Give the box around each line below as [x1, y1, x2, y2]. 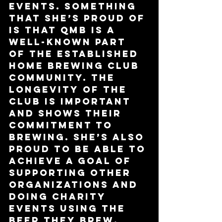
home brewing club [9, 60, 143, 72]
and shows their [9, 108, 125, 119]
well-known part [9, 36, 130, 48]
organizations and [9, 179, 142, 191]
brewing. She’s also [9, 131, 148, 143]
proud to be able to [9, 143, 150, 155]
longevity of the [9, 84, 131, 96]
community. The [9, 72, 119, 84]
